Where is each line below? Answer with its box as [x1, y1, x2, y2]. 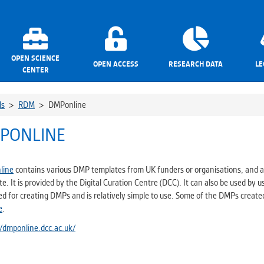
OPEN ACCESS [93, 59, 138, 69]
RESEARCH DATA [169, 59, 223, 69]
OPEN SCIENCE [11, 53, 60, 63]
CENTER [22, 65, 49, 75]
